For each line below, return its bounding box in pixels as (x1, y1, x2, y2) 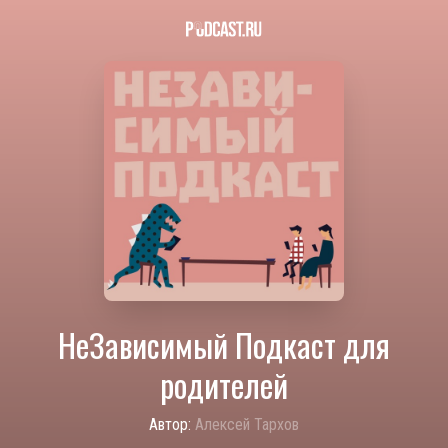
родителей (160, 361, 288, 408)
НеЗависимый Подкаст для (58, 321, 390, 368)
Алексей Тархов (195, 415, 299, 434)
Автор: (149, 415, 191, 434)
